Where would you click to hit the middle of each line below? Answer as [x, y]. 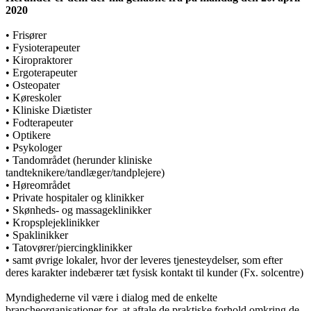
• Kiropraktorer [39, 60]
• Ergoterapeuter [41, 72]
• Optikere [28, 135]
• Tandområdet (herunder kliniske [79, 160]
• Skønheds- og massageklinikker [78, 210]
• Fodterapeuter [39, 122]
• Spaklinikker [37, 235]
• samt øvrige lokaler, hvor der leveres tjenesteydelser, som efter [144, 260]
